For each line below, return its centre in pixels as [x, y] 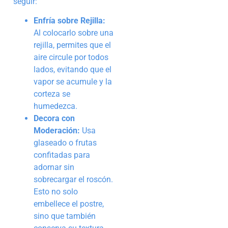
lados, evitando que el [73, 70]
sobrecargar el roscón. [73, 180]
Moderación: [57, 131]
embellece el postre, [69, 204]
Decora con [54, 119]
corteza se [52, 94]
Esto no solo [56, 192]
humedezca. [55, 106]
